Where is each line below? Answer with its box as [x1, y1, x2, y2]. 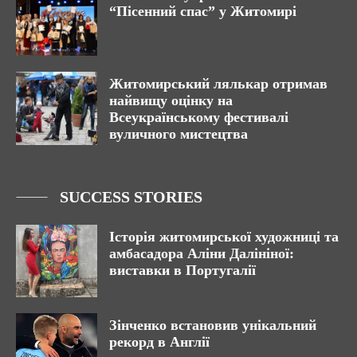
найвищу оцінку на [109, 92, 233, 108]
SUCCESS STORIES [60, 187, 202, 206]
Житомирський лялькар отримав [109, 75, 328, 92]
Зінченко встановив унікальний [109, 317, 316, 334]
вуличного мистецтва [109, 125, 248, 142]
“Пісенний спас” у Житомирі [109, 3, 296, 20]
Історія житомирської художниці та [109, 228, 339, 245]
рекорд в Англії [109, 334, 210, 351]
